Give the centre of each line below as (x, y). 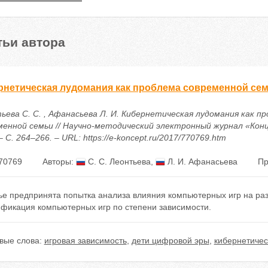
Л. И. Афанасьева (201, 162)
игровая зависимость (85, 240)
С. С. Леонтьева (118, 162)
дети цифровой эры (170, 240)
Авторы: (59, 162)
